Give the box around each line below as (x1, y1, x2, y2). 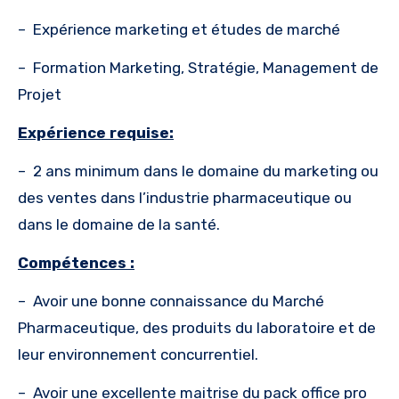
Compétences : (18, 253, 134, 272)
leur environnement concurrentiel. (18, 345, 258, 363)
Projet (18, 85, 61, 103)
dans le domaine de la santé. (18, 215, 220, 233)
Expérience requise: (18, 123, 174, 142)
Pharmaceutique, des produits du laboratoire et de (18, 318, 376, 337)
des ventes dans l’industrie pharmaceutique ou (18, 188, 352, 207)
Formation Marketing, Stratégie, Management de (33, 58, 379, 77)
